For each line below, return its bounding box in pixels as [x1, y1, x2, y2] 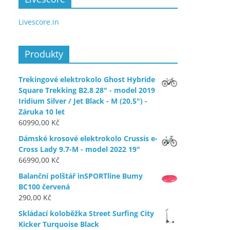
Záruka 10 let [18, 107, 65, 117]
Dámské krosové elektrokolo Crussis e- [18, 133, 158, 143]
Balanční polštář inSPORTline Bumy [18, 171, 143, 181]
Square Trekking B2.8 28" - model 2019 [18, 85, 155, 95]
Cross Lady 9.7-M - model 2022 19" [18, 144, 140, 154]
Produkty [25, 48, 63, 60]
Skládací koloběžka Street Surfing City [18, 208, 154, 218]
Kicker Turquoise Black [18, 219, 99, 229]
